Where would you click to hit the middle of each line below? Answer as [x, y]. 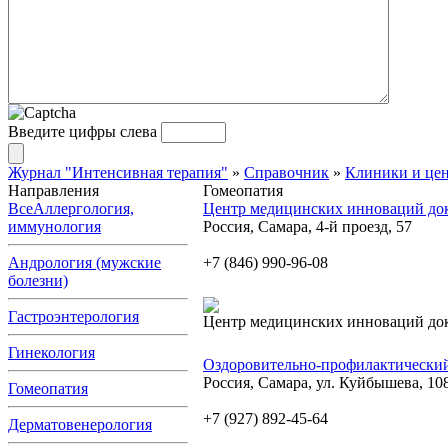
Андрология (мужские [84, 262]
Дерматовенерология [80, 424]
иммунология [54, 226]
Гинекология [51, 352]
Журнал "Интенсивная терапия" [118, 172]
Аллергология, [83, 208]
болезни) [38, 280]
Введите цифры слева [82, 131]
